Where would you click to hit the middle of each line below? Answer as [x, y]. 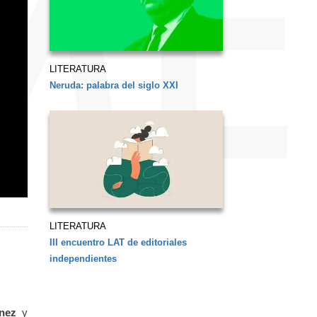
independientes [83, 258]
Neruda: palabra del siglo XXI [114, 85]
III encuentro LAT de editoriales [118, 242]
